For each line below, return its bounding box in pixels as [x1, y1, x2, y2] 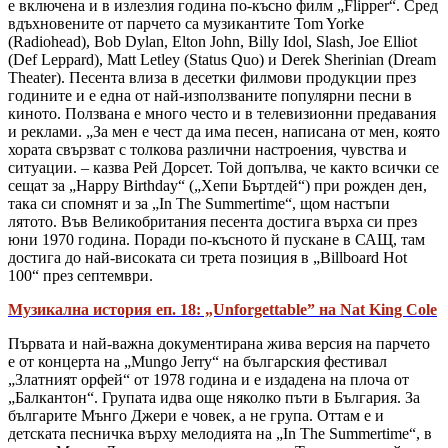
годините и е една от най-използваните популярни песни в [8, 87, 412, 105]
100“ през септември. [8, 267, 153, 285]
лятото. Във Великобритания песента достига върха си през [8, 213, 417, 231]
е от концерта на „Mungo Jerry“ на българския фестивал [8, 353, 387, 371]
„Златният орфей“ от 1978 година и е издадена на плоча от [8, 371, 409, 389]
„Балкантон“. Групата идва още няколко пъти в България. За [8, 389, 420, 407]
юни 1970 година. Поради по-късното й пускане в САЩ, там [8, 231, 425, 249]
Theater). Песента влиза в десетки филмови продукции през [8, 69, 416, 87]
